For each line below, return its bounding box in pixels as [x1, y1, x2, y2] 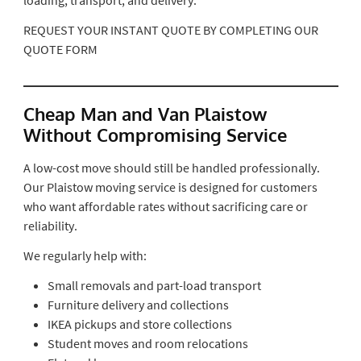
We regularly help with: [23, 247, 147, 263]
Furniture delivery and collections [47, 296, 229, 313]
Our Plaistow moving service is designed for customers [23, 178, 317, 195]
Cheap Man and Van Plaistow [23, 102, 267, 125]
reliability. [23, 217, 77, 234]
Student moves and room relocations [47, 334, 248, 351]
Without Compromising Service [23, 122, 287, 146]
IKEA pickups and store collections [47, 315, 232, 332]
